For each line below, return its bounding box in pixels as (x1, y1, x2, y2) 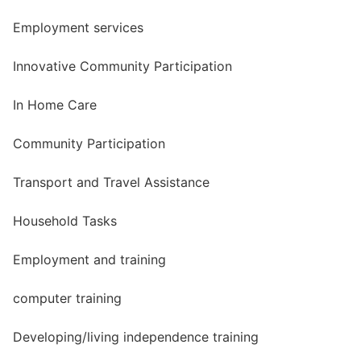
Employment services (13, 19, 143, 35)
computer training (13, 289, 122, 306)
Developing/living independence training (13, 328, 259, 345)
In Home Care (13, 96, 97, 113)
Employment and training (13, 251, 166, 268)
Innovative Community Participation (13, 57, 232, 74)
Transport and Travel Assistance (13, 173, 210, 190)
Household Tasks (13, 212, 117, 229)
